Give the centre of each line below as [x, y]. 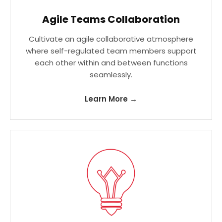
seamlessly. [111, 75]
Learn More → [111, 99]
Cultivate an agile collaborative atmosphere [111, 39]
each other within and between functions [111, 63]
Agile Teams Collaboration [111, 19]
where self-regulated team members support [111, 51]
